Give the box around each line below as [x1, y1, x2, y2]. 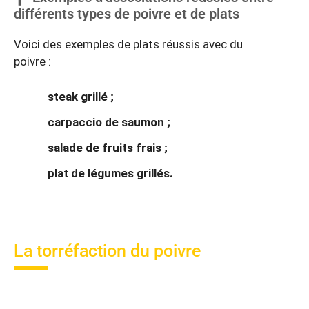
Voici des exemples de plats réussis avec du [14, 37, 243, 51]
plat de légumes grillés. [48, 166, 173, 181]
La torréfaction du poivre [14, 240, 201, 261]
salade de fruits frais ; [48, 141, 168, 155]
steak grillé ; [48, 90, 114, 104]
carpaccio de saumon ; [48, 115, 170, 130]
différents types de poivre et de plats [14, 5, 239, 22]
